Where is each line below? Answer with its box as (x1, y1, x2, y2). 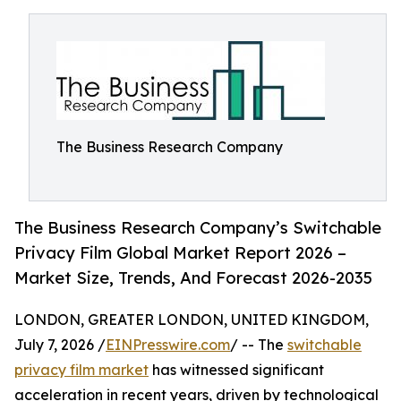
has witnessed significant (149, 361, 324, 380)
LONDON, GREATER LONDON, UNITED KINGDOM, (14, 311, 369, 329)
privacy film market (14, 361, 149, 380)
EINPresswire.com (106, 336, 230, 354)
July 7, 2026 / (14, 336, 106, 354)
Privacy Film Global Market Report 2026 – (14, 243, 346, 263)
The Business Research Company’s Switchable (14, 218, 381, 238)
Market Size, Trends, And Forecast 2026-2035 (14, 268, 372, 288)
